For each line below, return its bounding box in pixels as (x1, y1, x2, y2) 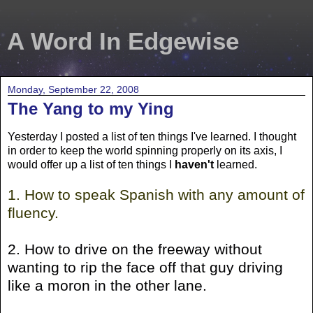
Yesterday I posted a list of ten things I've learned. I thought (8, 130, 296, 143)
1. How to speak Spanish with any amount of (8, 186, 305, 203)
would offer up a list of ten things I (8, 158, 175, 170)
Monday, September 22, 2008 (8, 84, 139, 95)
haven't (175, 158, 214, 170)
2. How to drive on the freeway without (8, 240, 262, 257)
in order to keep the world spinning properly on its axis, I (8, 144, 282, 156)
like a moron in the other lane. (8, 277, 207, 293)
